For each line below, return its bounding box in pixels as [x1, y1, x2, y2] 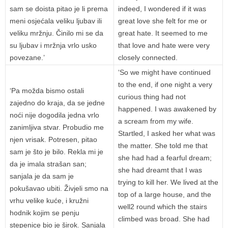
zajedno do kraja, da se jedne [10, 99, 105, 107]
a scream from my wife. [118, 117, 193, 126]
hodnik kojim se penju [10, 209, 79, 217]
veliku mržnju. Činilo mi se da [10, 29, 103, 38]
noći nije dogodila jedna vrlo [10, 111, 99, 120]
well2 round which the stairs [118, 203, 207, 211]
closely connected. [118, 53, 178, 62]
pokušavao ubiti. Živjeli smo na [10, 184, 108, 193]
